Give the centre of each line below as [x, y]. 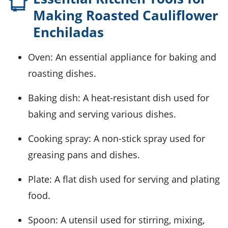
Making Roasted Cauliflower [126, 16]
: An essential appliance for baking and [133, 57]
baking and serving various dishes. [102, 114]
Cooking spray [61, 139]
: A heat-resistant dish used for [144, 98]
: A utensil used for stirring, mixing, [130, 220]
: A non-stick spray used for [147, 139]
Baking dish [56, 98]
